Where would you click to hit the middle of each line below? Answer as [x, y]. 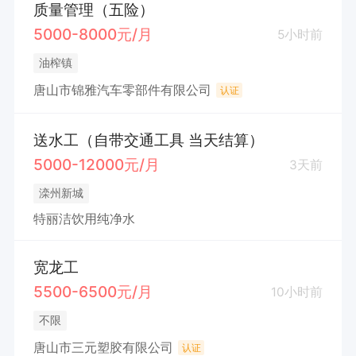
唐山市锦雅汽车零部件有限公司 [122, 91]
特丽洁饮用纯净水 [84, 219]
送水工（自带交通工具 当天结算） [149, 140]
